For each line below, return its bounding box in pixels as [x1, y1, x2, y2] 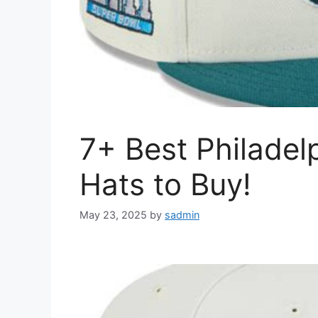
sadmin [165, 209, 199, 221]
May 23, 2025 [79, 209, 147, 221]
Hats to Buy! [79, 165, 251, 202]
